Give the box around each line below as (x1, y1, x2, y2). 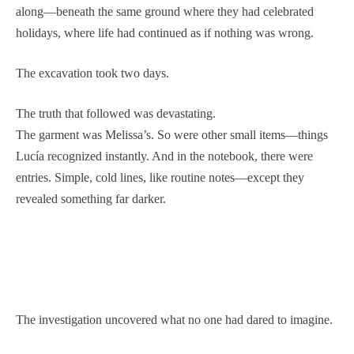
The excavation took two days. (16, 66, 169, 80)
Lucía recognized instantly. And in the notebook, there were (16, 149, 313, 163)
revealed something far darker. (16, 191, 166, 205)
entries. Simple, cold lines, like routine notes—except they (16, 170, 304, 184)
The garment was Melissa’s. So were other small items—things (16, 127, 328, 141)
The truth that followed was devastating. (16, 106, 216, 120)
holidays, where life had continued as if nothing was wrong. (16, 25, 314, 40)
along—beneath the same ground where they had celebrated (16, 4, 314, 18)
